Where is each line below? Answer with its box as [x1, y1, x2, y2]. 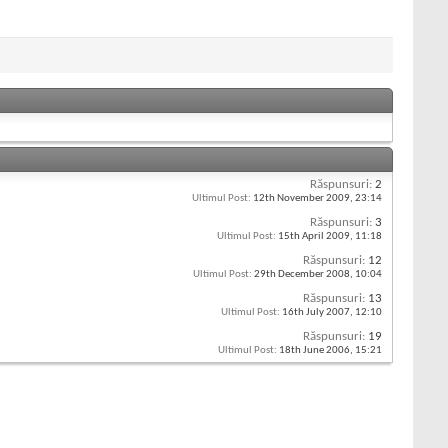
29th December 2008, [252, 269, 355, 281]
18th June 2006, [277, 345, 355, 357]
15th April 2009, [276, 231, 355, 243]
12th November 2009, [251, 193, 355, 205]
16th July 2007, [280, 307, 355, 319]
